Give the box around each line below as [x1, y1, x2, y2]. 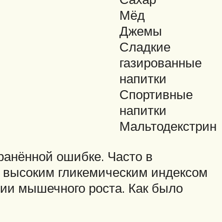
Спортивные [119, 86, 193, 103]
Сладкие [119, 39, 170, 55]
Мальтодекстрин [119, 118, 217, 134]
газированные [119, 55, 202, 71]
